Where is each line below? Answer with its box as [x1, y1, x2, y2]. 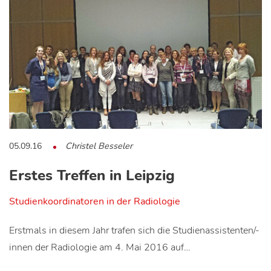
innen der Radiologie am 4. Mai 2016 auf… [9, 241, 191, 255]
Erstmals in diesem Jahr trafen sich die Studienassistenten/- [9, 224, 260, 238]
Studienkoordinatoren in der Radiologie [9, 195, 180, 209]
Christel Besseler [65, 140, 132, 152]
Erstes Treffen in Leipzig [9, 166, 175, 186]
